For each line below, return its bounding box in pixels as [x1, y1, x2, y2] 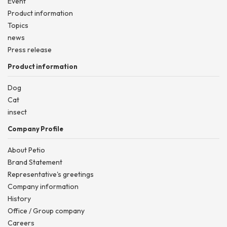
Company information [8, 182, 79, 192]
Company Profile [8, 125, 63, 133]
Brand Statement [8, 158, 62, 167]
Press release [8, 45, 52, 55]
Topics [8, 21, 28, 30]
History [8, 194, 31, 204]
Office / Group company [8, 206, 85, 216]
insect [8, 107, 27, 117]
